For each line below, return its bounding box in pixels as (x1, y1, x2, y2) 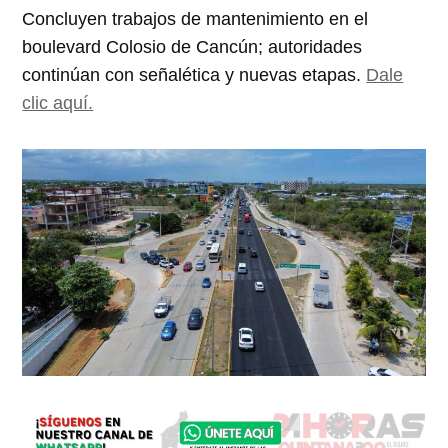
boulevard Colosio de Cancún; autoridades (22, 36, 363, 57)
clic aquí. (22, 92, 94, 113)
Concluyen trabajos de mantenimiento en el (22, 8, 369, 29)
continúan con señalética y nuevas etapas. (22, 64, 367, 85)
